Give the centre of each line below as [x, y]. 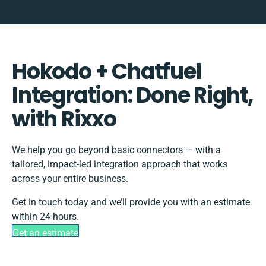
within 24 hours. [45, 217]
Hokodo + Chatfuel [107, 72]
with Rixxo [64, 119]
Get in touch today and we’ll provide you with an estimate [131, 202]
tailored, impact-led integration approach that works [120, 164]
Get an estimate [45, 233]
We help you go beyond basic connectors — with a [116, 150]
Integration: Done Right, [133, 96]
